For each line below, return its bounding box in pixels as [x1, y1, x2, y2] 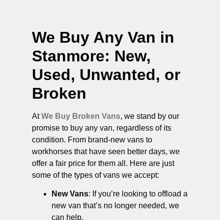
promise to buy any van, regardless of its [32, 123, 171, 132]
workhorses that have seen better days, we [32, 147, 180, 156]
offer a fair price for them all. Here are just [32, 159, 174, 167]
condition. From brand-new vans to [32, 135, 152, 144]
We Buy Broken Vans [41, 111, 120, 120]
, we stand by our [120, 111, 179, 120]
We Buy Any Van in [32, 28, 174, 46]
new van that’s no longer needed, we [52, 201, 179, 210]
